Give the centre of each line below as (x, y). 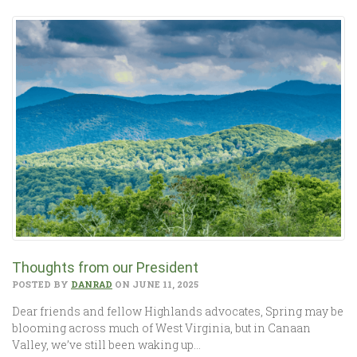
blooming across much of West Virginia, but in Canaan (161, 328)
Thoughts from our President (105, 268)
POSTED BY (41, 284)
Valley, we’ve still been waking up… (106, 345)
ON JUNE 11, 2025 (155, 284)
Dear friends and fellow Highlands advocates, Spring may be (178, 312)
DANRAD (92, 284)
